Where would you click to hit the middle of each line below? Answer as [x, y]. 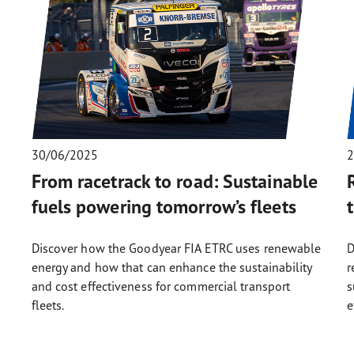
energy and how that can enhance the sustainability [171, 267]
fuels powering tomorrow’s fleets [164, 206]
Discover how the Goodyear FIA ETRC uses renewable [176, 248]
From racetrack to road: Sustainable [175, 181]
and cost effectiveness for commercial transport [161, 286]
